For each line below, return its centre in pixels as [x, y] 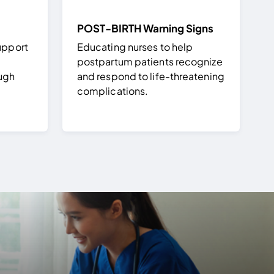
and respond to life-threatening [150, 76]
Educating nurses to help [135, 46]
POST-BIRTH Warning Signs [145, 28]
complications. [113, 91]
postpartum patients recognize [150, 61]
